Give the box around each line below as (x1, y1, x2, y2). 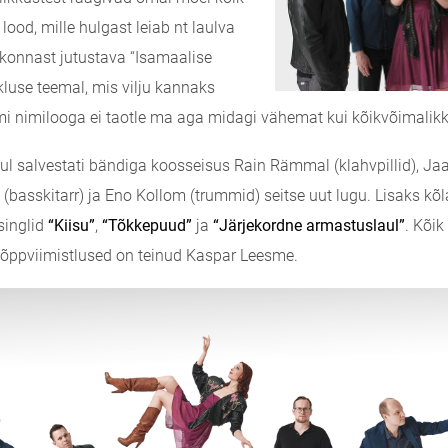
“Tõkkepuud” (102, 216, 192, 235)
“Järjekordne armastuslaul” (213, 216, 405, 235)
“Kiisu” (48, 216, 95, 235)
